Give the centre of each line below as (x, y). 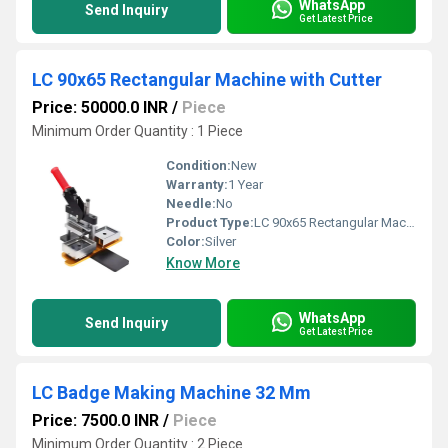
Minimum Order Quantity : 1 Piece (137, 131)
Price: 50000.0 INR (100, 107)
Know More (203, 263)
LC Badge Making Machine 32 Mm (171, 392)
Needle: (191, 203)
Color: (185, 241)
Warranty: (197, 184)
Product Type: (210, 222)
